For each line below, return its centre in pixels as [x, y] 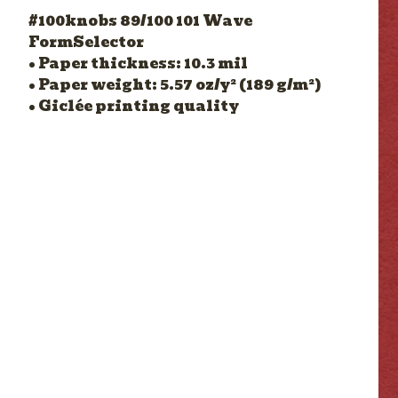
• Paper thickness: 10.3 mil [138, 64]
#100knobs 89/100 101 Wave [140, 21]
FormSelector [86, 42]
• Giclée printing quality [134, 106]
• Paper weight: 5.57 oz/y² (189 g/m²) [175, 85]
